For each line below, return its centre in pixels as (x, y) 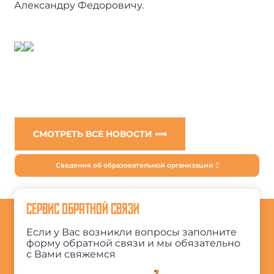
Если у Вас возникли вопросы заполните (132, 232)
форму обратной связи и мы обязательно (134, 243)
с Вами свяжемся (71, 254)
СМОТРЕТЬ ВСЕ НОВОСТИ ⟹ (100, 134)
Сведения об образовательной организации (135, 165)
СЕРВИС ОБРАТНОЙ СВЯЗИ (83, 210)
